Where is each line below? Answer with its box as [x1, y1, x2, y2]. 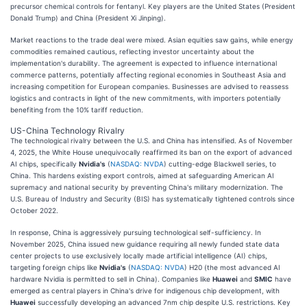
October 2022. [10, 206, 58, 214]
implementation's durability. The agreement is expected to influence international [10, 58, 277, 67]
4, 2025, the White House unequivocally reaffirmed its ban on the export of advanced [10, 147, 292, 156]
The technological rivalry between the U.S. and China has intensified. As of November [10, 136, 293, 145]
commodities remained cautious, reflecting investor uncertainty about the [10, 47, 254, 56]
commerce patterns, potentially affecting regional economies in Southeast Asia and [10, 70, 286, 79]
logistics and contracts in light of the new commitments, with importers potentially [10, 93, 281, 102]
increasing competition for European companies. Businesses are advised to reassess [10, 82, 288, 90]
